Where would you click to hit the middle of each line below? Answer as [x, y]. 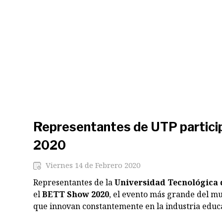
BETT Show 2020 [76, 194]
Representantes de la [74, 182]
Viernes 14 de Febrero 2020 [92, 165]
